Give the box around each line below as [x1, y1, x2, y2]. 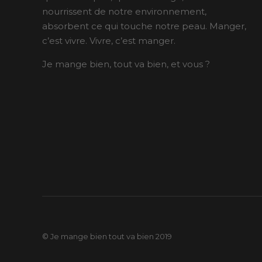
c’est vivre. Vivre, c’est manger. [42, 35, 175, 46]
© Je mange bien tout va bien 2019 [42, 231, 172, 241]
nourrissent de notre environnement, [42, 5, 206, 17]
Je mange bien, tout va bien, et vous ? [42, 58, 210, 70]
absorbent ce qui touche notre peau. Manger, [42, 20, 246, 32]
